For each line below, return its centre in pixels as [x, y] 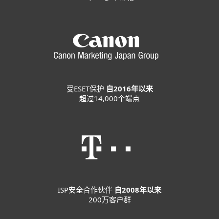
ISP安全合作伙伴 [86, 190]
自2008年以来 [138, 190]
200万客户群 [109, 199]
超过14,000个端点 [109, 98]
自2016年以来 [129, 88]
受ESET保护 [86, 88]
